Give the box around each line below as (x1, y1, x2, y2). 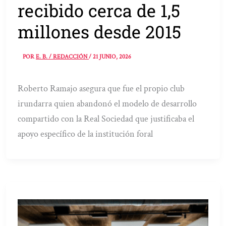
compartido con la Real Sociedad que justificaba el (18, 113, 195, 125)
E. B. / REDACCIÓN (36, 53, 89, 61)
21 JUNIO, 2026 (93, 53, 132, 61)
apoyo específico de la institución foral (18, 128, 153, 140)
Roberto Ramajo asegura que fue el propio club (18, 83, 185, 95)
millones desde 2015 (18, 20, 182, 43)
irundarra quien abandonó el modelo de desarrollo (18, 98, 197, 110)
